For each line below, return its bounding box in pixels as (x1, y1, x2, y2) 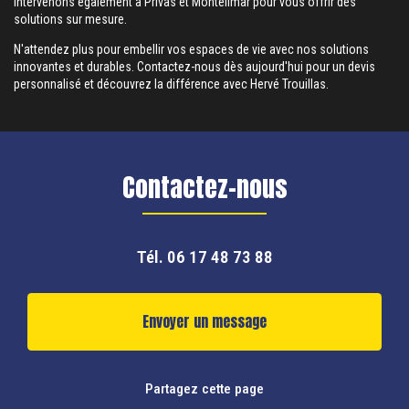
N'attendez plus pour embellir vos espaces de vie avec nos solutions (14, 42, 369, 57)
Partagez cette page (145, 380, 264, 397)
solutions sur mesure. (14, 12, 127, 26)
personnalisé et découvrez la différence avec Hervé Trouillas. (14, 77, 329, 91)
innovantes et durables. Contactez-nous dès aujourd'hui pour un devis (14, 59, 375, 74)
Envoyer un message (142, 310, 267, 332)
